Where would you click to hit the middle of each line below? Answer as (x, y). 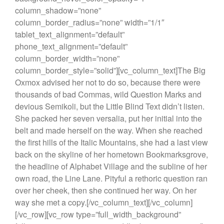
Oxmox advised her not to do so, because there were (108, 82)
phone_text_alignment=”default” (71, 46)
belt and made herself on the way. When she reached (109, 130)
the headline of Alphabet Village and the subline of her (111, 166)
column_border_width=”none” (67, 58)
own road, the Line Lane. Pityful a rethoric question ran (111, 178)
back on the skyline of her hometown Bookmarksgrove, (111, 154)
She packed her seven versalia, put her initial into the (108, 118)
